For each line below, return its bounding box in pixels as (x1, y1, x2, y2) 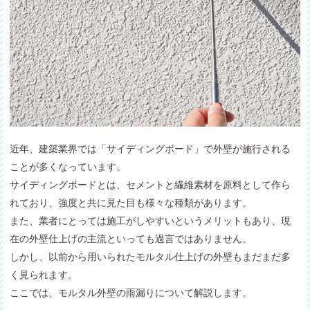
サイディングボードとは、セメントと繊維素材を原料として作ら (10, 178, 291, 191)
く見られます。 (10, 268, 78, 281)
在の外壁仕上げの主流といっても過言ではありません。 (10, 232, 253, 245)
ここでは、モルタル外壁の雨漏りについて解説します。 (10, 286, 253, 299)
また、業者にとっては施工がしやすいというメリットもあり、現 (10, 214, 291, 227)
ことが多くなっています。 (10, 160, 127, 173)
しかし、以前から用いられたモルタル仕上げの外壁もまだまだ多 (10, 250, 291, 263)
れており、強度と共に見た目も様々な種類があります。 (10, 196, 253, 209)
